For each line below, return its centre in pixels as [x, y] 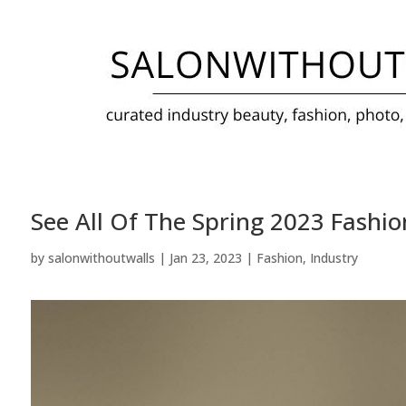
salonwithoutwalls [101, 257]
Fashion [279, 257]
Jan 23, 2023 [205, 257]
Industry [333, 257]
